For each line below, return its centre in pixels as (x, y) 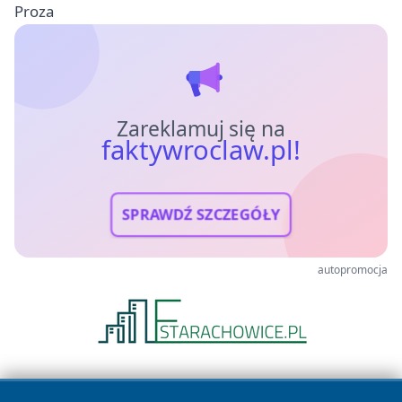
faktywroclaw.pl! (201, 149)
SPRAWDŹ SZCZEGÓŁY (201, 214)
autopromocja (353, 269)
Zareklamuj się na (201, 128)
